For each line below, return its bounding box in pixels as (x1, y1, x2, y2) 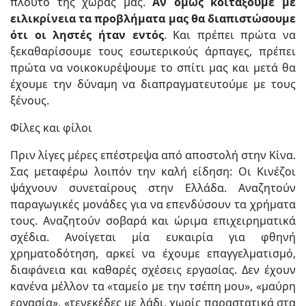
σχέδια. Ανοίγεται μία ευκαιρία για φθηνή (10, 229, 296, 245)
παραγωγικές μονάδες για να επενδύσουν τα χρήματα (10, 197, 296, 212)
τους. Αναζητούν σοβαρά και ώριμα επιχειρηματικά (10, 213, 296, 228)
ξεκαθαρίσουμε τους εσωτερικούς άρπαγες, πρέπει (10, 44, 296, 59)
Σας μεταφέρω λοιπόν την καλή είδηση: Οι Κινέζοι (10, 164, 296, 179)
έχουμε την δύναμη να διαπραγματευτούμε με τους (10, 76, 296, 92)
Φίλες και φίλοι (10, 120, 92, 135)
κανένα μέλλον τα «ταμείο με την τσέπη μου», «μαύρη (10, 279, 296, 294)
